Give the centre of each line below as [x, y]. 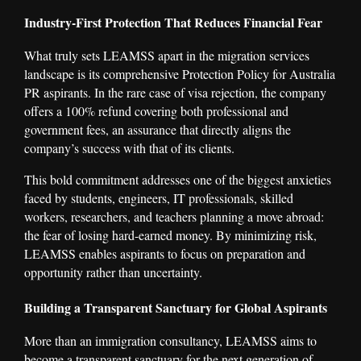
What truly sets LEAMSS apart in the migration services [167, 55]
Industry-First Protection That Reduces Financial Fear [173, 22]
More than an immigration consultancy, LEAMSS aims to [170, 341]
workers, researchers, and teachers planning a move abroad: [174, 216]
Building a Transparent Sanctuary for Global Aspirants [176, 308]
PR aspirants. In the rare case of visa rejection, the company [175, 92]
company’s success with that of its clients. [129, 147]
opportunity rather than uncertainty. [113, 272]
